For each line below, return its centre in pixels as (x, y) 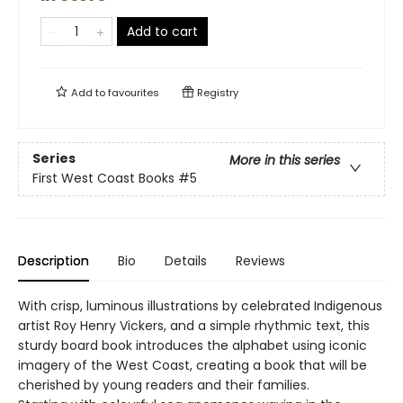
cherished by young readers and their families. (164, 385)
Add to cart (162, 31)
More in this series (285, 161)
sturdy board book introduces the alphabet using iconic (193, 345)
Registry (216, 93)
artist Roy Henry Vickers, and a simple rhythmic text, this (194, 326)
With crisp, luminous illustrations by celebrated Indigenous (200, 306)
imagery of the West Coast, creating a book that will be (193, 365)
